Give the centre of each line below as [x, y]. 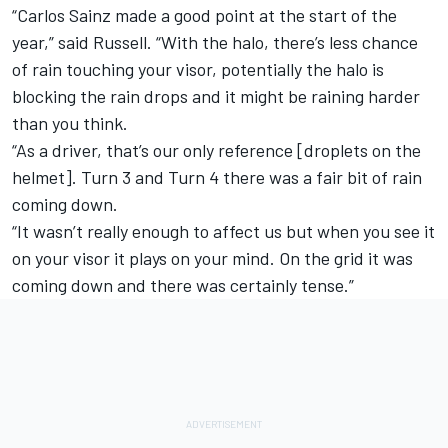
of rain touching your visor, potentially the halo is [198, 69]
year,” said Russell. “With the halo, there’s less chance [215, 42]
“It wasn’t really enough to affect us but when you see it [223, 231]
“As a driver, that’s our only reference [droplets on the [216, 150]
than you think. [70, 123]
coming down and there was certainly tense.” [185, 285]
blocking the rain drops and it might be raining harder [216, 96]
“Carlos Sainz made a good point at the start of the [204, 15]
